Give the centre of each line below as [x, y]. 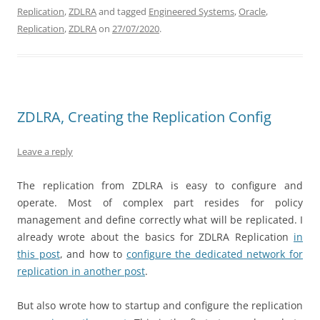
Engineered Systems [191, 12]
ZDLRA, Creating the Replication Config [144, 117]
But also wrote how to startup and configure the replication [160, 306]
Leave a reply [45, 152]
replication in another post [81, 271]
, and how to [93, 254]
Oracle [252, 12]
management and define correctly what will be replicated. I [160, 220]
